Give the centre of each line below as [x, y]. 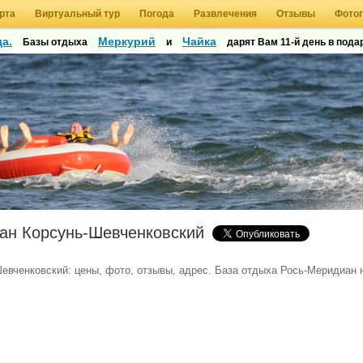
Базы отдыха [55, 42]
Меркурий [127, 41]
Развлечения [225, 14]
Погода [157, 14]
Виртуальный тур [77, 14]
